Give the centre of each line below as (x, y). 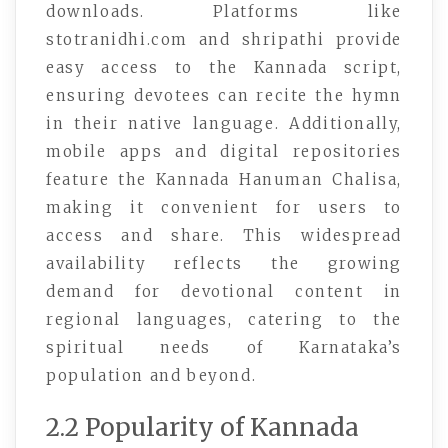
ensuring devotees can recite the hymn (224, 95)
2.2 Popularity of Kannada (202, 427)
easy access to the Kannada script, (224, 67)
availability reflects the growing (224, 263)
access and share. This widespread (224, 235)
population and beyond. (151, 375)
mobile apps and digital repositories (224, 151)
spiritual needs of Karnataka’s (224, 347)
